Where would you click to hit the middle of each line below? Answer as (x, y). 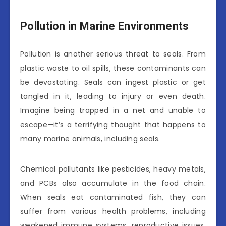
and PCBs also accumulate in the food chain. (113, 183)
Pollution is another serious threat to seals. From (113, 54)
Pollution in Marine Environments (105, 26)
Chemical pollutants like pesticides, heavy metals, (113, 169)
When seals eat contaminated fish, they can (113, 197)
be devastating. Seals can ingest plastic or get (113, 82)
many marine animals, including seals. (90, 138)
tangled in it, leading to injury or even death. (113, 96)
